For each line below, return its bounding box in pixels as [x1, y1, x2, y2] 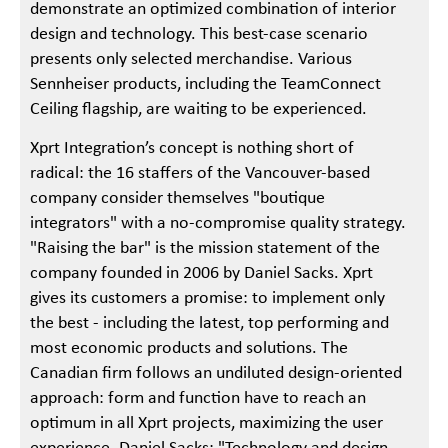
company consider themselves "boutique [30, 189, 326, 208]
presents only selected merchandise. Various [30, 49, 353, 69]
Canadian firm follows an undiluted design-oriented [30, 364, 403, 383]
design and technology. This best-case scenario [30, 24, 369, 44]
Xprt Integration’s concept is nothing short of [30, 139, 355, 158]
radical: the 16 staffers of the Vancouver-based [30, 164, 371, 183]
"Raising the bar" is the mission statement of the [30, 239, 381, 258]
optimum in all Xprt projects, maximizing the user [30, 414, 384, 433]
